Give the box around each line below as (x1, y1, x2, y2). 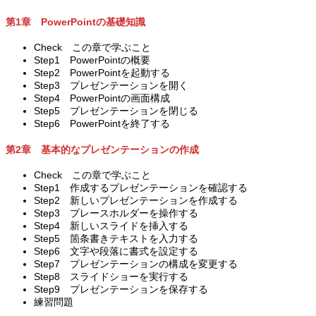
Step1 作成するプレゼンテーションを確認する (34, 182, 248, 194)
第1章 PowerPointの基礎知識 (6, 16, 145, 28)
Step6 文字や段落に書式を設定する (34, 245, 198, 257)
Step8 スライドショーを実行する (34, 271, 188, 283)
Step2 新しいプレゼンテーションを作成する (34, 195, 238, 207)
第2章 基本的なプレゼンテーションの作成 (6, 143, 199, 155)
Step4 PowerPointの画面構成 (34, 92, 170, 104)
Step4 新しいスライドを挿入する (34, 220, 188, 232)
